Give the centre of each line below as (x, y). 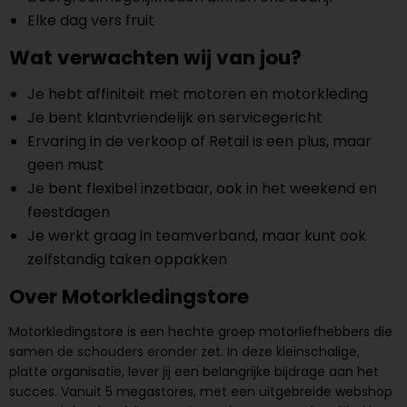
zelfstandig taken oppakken (127, 259)
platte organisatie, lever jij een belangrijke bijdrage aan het (194, 372)
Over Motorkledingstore (129, 297)
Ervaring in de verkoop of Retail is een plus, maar (199, 141)
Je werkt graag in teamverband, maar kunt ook (197, 236)
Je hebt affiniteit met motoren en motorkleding (198, 94)
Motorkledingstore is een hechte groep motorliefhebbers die (201, 332)
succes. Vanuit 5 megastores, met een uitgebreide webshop (201, 392)
